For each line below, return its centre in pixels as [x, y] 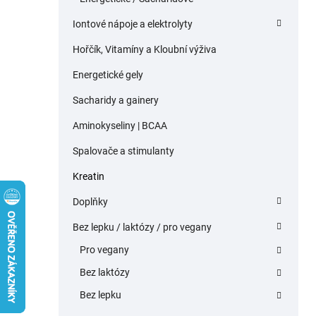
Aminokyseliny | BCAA [120, 126]
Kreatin [89, 177]
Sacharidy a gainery [116, 101]
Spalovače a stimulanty [123, 151]
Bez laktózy [105, 273]
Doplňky [90, 202]
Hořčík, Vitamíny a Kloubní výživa [145, 50]
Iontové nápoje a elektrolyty [133, 24]
